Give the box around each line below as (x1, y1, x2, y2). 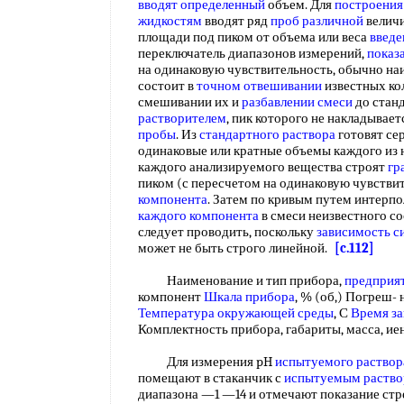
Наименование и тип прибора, (138, 272, 344, 289)
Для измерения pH (138, 353, 275, 370)
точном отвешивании (197, 78, 322, 94)
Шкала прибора (204, 289, 295, 305)
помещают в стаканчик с (138, 370, 284, 386)
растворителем (138, 110, 226, 126)
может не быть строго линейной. (138, 240, 335, 256)
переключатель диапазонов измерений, (138, 45, 367, 61)
